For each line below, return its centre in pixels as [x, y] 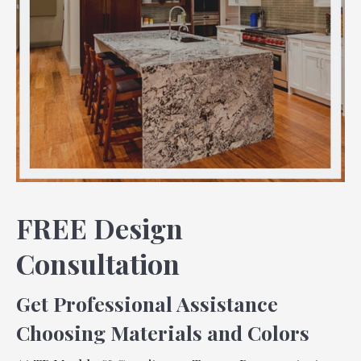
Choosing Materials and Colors [163, 332]
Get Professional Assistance [147, 303]
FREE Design [100, 228]
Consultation [98, 263]
